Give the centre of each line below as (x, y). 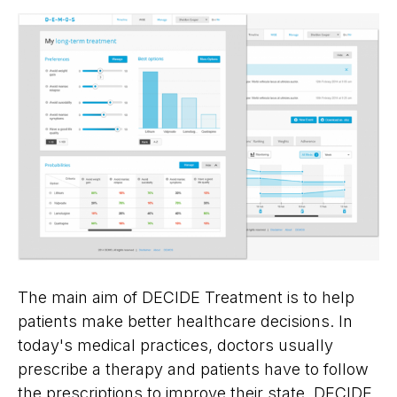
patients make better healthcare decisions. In (185, 322)
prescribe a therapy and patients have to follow (193, 370)
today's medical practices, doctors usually (175, 346)
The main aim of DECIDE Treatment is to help (186, 298)
